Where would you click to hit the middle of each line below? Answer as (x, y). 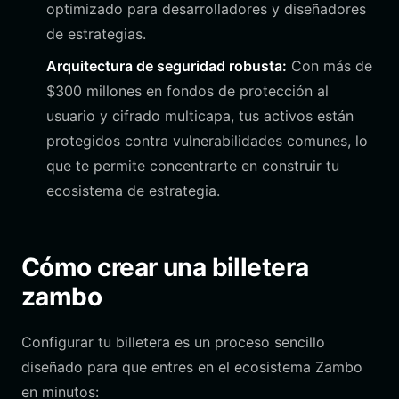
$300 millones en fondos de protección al (187, 91)
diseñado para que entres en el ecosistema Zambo (192, 367)
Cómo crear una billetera (165, 267)
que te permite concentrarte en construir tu (193, 166)
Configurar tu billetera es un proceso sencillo (173, 342)
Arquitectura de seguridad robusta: (167, 66)
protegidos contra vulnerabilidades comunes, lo (207, 141)
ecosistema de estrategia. (133, 191)
